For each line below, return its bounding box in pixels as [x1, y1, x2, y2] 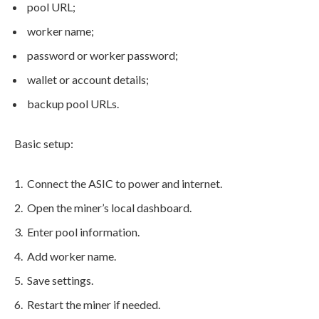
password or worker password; [27, 48, 178, 63]
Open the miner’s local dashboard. [27, 201, 192, 215]
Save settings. [27, 273, 93, 288]
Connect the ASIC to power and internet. [27, 177, 222, 191]
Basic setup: [14, 137, 73, 151]
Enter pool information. [27, 225, 140, 239]
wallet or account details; [27, 73, 149, 87]
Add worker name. [27, 249, 116, 263]
